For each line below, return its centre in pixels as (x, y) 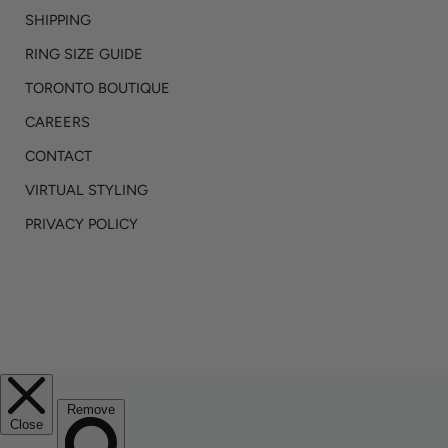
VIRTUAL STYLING (86, 189)
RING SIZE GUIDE (84, 53)
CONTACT (58, 155)
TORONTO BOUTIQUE (97, 87)
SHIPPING (58, 19)
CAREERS (57, 121)
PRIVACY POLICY (81, 223)
